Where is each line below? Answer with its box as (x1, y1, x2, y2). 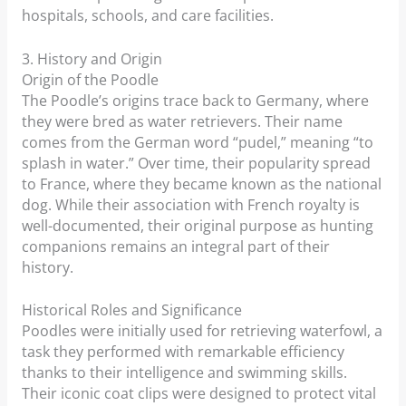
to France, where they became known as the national (21, 173, 382, 194)
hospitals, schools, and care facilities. (21, 5, 274, 25)
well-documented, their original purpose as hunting (21, 215, 373, 236)
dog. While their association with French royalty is (21, 194, 360, 215)
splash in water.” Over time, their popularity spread (21, 152, 371, 173)
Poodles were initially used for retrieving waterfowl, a (21, 321, 382, 342)
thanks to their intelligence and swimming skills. (21, 362, 347, 383)
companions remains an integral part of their (21, 236, 330, 256)
